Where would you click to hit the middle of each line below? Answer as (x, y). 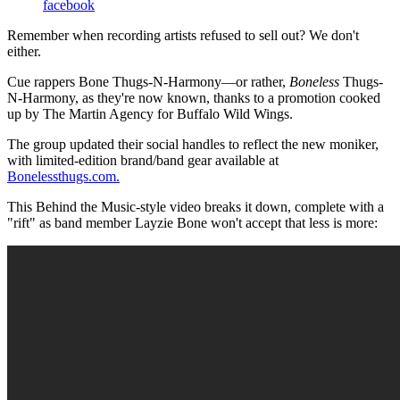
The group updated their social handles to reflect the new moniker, (193, 144)
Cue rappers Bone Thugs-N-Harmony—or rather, (148, 81)
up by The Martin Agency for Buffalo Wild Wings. (150, 113)
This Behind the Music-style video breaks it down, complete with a (196, 206)
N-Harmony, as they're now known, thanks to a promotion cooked (194, 97)
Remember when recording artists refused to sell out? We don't (183, 35)
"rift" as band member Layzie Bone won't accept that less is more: (192, 222)
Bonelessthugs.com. (63, 176)
